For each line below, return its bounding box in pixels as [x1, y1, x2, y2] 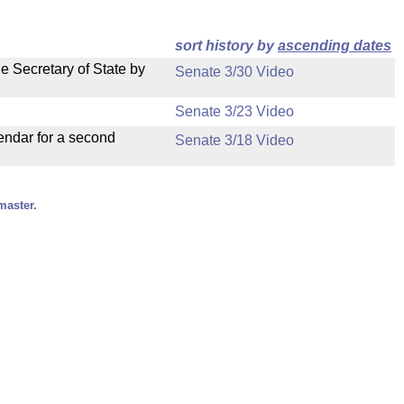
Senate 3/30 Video [175, 64, 294, 79]
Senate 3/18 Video [175, 133, 294, 148]
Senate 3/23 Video [175, 104, 294, 119]
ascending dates [278, 38, 391, 53]
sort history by [175, 38, 278, 53]
